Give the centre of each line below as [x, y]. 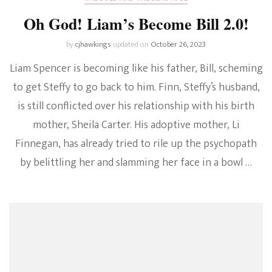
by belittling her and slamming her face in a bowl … [136, 162]
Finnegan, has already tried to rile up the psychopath [136, 144]
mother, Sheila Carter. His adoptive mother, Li [136, 125]
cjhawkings [93, 44]
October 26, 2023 [178, 44]
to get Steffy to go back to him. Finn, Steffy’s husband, [136, 87]
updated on [132, 44]
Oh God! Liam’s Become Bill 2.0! [136, 23]
